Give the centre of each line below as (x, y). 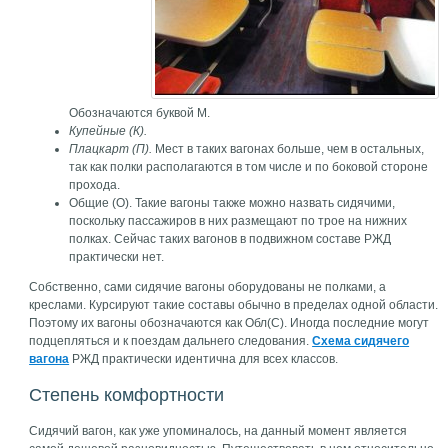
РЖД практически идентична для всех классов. (204, 359)
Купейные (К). (108, 131)
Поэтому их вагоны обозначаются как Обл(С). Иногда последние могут (229, 323)
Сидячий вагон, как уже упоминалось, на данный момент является (218, 431)
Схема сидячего (361, 341)
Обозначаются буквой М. (140, 113)
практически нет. (117, 257)
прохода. (95, 185)
